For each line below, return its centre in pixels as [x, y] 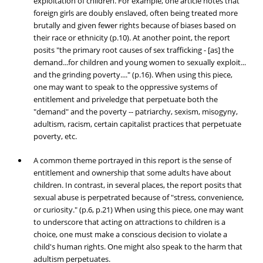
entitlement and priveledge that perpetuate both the [125, 100]
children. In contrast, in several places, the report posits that [137, 185]
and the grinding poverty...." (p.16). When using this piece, [133, 75]
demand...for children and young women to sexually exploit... [139, 63]
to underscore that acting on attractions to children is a [129, 222]
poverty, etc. [55, 136]
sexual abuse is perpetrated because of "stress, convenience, [138, 198]
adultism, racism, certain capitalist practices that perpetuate [137, 124]
